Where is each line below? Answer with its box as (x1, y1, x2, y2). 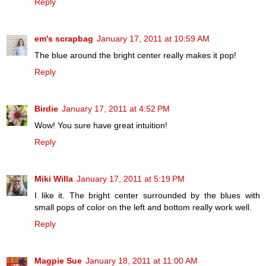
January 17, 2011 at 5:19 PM (77, 174, 185, 184)
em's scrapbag (34, 34, 93, 44)
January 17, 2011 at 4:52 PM (62, 104, 170, 114)
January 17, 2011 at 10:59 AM (97, 34, 210, 44)
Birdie (34, 104, 58, 114)
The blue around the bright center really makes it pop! (34, 50, 236, 61)
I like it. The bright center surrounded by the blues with (34, 191, 260, 201)
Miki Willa (34, 174, 73, 184)
